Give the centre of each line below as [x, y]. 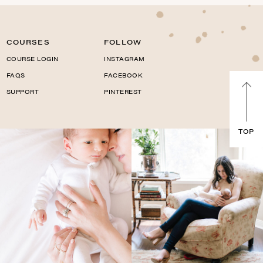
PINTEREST [123, 92]
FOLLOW [123, 42]
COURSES [28, 42]
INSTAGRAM [124, 59]
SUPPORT [23, 92]
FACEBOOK [123, 75]
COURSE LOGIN [32, 59]
